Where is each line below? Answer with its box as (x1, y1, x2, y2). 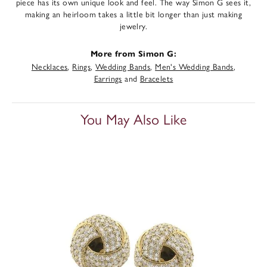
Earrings (94, 72, 122, 84)
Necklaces (31, 60, 68, 72)
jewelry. (119, 20, 148, 32)
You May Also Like (80, 108, 187, 129)
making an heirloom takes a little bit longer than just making (24, 8, 243, 20)
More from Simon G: (90, 49, 177, 59)
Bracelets (139, 72, 173, 84)
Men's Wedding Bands (155, 60, 234, 72)
